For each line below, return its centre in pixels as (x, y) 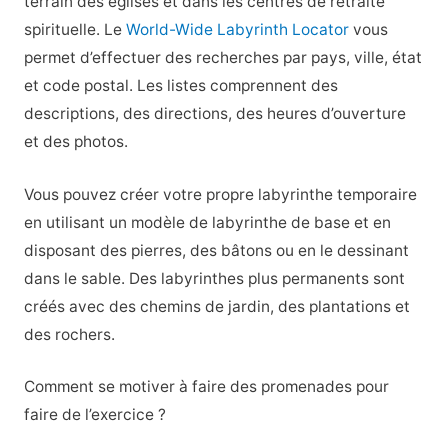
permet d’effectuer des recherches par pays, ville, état (222, 57)
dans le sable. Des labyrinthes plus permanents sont (214, 278)
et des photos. (75, 141)
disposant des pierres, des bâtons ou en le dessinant (216, 250)
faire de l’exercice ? (94, 415)
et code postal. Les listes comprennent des (180, 85)
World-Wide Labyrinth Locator (237, 29)
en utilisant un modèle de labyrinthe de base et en (207, 222)
